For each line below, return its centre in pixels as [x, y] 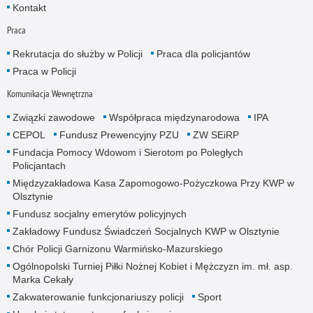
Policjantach [39, 166]
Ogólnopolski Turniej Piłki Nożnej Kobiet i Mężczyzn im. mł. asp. [152, 267]
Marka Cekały [43, 280]
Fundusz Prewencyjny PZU [119, 135]
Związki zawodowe [53, 118]
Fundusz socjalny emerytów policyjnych [99, 214]
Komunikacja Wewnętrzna [50, 94]
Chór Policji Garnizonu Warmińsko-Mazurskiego [117, 249]
